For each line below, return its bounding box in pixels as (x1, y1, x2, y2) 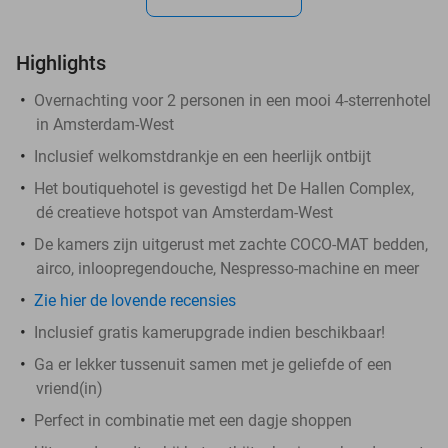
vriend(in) (36, 378, 103, 398)
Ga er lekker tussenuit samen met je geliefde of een (34, 354, 392, 374)
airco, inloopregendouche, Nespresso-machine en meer (36, 258, 419, 278)
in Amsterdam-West (36, 114, 174, 134)
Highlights (16, 50, 106, 75)
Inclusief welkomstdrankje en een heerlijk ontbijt (34, 146, 371, 166)
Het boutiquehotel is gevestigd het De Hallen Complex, (34, 178, 414, 198)
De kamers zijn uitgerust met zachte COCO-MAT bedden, (34, 234, 428, 254)
